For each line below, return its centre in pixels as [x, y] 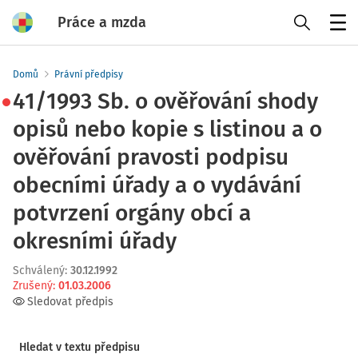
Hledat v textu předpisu [79, 347]
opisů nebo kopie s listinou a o [167, 129]
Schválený [39, 270]
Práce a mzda [102, 22]
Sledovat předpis [70, 302]
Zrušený [33, 286]
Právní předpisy [89, 74]
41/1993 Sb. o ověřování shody [165, 101]
